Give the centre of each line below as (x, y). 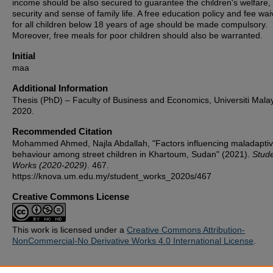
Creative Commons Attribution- (186, 230)
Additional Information (60, 88)
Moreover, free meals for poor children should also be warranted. (137, 35)
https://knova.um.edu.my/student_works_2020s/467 (112, 176)
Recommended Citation (62, 131)
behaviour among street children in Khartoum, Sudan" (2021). (132, 154)
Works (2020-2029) (50, 165)
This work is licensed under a (69, 230)
